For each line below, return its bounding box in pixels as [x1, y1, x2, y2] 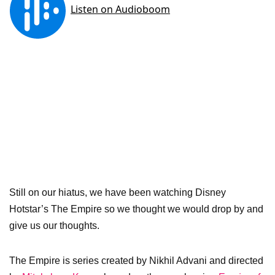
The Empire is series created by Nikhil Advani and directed [9, 255, 263, 266]
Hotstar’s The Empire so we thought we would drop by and [9, 204, 263, 214]
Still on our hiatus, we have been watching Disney [9, 187, 226, 198]
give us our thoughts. [9, 220, 99, 231]
